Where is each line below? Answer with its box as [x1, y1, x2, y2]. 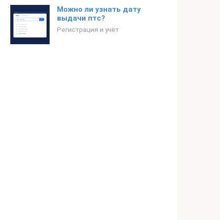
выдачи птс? [57, 14, 105, 23]
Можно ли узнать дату [57, 5, 141, 14]
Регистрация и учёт [57, 26, 119, 33]
